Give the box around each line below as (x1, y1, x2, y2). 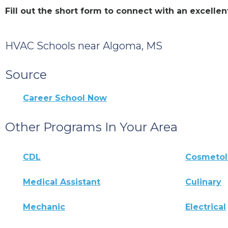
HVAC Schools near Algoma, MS (5, 39, 162, 52)
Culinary (185, 177, 222, 187)
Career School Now (23, 93, 107, 103)
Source (5, 67, 47, 82)
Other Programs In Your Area (5, 119, 178, 134)
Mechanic (23, 202, 65, 212)
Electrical (185, 202, 226, 212)
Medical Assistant (23, 177, 100, 187)
